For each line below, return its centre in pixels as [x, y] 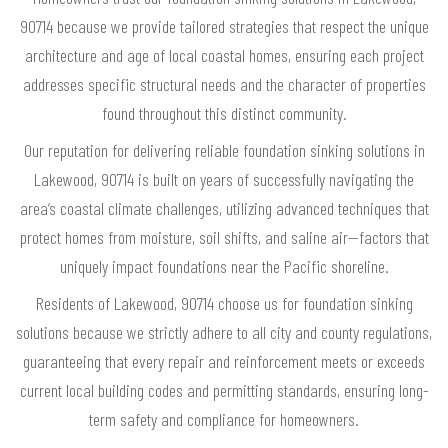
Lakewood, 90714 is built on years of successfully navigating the [224, 179]
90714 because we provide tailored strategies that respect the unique [224, 26]
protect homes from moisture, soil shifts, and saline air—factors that [224, 237]
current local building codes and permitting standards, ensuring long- [224, 390]
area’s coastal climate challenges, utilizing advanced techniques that [224, 208]
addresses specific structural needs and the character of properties [224, 84]
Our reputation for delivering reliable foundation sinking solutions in [224, 150]
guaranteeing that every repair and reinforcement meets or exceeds [224, 361]
